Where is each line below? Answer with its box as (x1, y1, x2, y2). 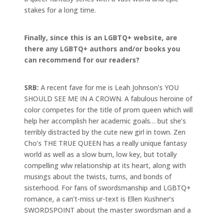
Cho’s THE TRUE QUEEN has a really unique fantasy (24, 138, 187, 148)
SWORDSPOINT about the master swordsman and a (24, 205, 191, 215)
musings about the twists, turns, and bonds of (24, 171, 171, 181)
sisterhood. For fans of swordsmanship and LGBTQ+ (24, 183, 191, 192)
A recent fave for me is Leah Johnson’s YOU (41, 82, 179, 92)
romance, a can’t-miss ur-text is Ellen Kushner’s (24, 194, 174, 203)
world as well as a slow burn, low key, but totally (24, 149, 177, 159)
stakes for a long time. (24, 5, 96, 15)
